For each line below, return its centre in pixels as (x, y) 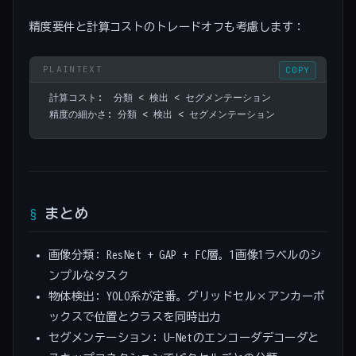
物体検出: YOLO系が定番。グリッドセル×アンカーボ (187, 296)
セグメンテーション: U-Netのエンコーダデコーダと (184, 338)
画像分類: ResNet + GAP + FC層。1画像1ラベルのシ (185, 255)
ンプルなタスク (89, 276)
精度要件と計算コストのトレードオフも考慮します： (167, 26)
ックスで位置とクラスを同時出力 (135, 317)
